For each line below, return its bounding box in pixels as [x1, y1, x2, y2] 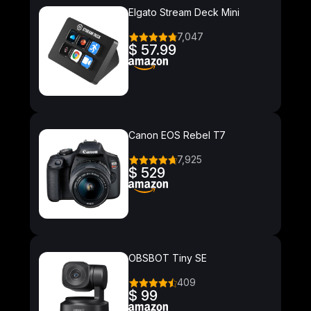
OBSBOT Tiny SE [128, 252, 207, 264]
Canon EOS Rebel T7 [128, 129, 226, 142]
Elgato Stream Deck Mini [128, 6, 239, 19]
